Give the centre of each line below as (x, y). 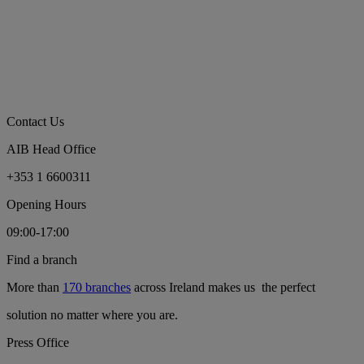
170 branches (97, 288)
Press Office (38, 343)
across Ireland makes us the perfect (223, 288)
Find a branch (42, 260)
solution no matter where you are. (92, 315)
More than (35, 288)
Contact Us (35, 122)
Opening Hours (46, 205)
